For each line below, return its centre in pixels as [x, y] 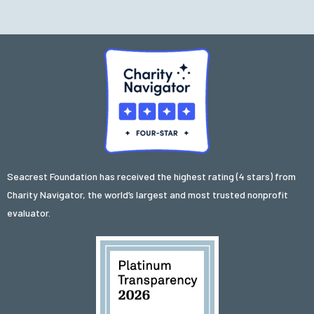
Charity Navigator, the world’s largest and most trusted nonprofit [148, 194]
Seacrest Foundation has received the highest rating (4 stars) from [151, 176]
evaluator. [29, 212]
